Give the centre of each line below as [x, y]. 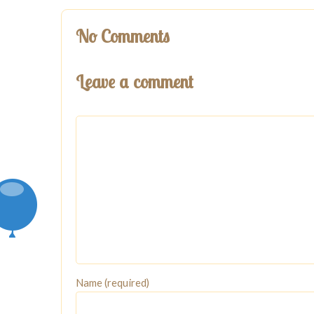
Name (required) [112, 282]
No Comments [123, 36]
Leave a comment [134, 82]
